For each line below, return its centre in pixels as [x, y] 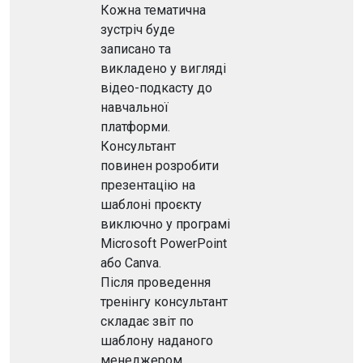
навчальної [135, 107]
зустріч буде [138, 30]
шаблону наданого [157, 341]
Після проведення [156, 282]
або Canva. [131, 263]
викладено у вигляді [163, 68]
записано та [136, 49]
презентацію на [148, 185]
